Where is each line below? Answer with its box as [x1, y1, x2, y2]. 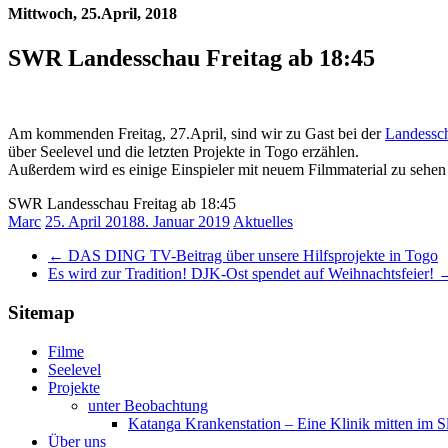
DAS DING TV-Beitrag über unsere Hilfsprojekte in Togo [64, 247, 438, 265]
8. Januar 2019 [137, 213, 230, 231]
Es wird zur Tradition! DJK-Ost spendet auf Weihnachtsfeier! [48, 265, 438, 283]
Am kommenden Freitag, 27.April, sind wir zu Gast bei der [8, 125, 385, 143]
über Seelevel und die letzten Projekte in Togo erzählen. [8, 143, 359, 161]
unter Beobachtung [88, 396, 208, 414]
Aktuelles [233, 213, 293, 231]
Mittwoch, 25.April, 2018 [8, 5, 177, 23]
